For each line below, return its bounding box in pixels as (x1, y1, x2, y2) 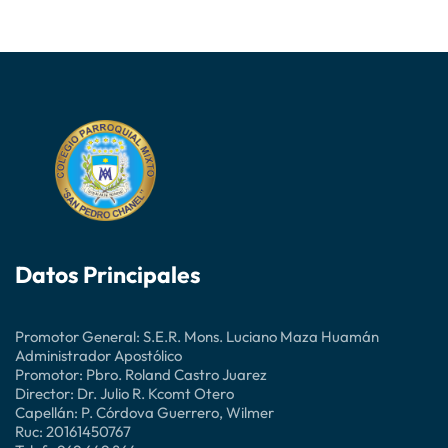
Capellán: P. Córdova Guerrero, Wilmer (15, 402, 274, 422)
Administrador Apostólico (15, 345, 182, 365)
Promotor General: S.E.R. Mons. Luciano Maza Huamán (15, 326, 379, 346)
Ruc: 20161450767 (15, 421, 131, 441)
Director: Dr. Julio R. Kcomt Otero (15, 383, 234, 403)
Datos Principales (15, 259, 201, 289)
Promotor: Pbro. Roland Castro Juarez (15, 364, 267, 384)
